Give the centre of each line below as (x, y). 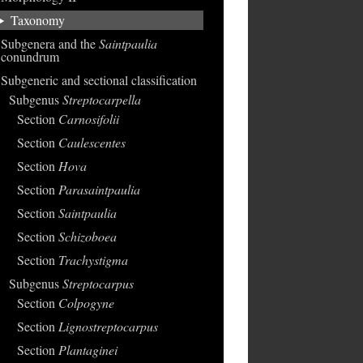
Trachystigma (93, 260)
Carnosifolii (88, 119)
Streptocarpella (101, 99)
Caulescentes (92, 142)
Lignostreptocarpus (108, 326)
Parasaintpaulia (99, 189)
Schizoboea (87, 236)
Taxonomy (37, 20)
